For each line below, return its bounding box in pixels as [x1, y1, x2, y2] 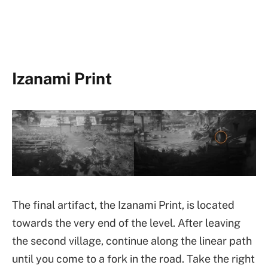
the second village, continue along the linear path [12, 234, 252, 247]
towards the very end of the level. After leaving [12, 216, 240, 229]
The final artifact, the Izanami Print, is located [12, 198, 234, 211]
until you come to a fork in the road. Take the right [12, 252, 255, 265]
